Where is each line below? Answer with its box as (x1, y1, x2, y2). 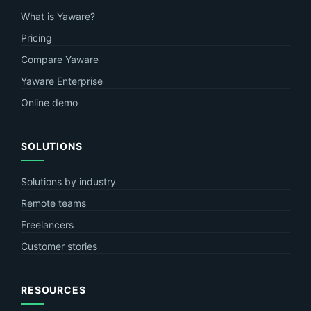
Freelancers (21, 218, 74, 230)
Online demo (21, 96, 78, 108)
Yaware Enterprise (21, 74, 103, 87)
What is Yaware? (21, 10, 95, 22)
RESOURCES (21, 283, 86, 296)
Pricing (21, 31, 52, 44)
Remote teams (21, 196, 86, 209)
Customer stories (21, 239, 97, 252)
